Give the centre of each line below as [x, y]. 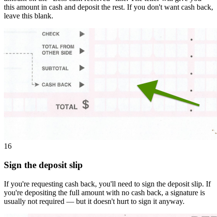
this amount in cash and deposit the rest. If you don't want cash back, [108, 7]
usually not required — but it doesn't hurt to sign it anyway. [94, 201]
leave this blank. [29, 16]
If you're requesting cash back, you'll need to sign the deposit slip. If [107, 184]
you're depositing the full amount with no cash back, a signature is [104, 192]
